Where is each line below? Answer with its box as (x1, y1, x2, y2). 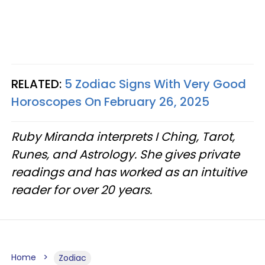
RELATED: (11, 75, 64, 92)
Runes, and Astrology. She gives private (11, 146, 240, 163)
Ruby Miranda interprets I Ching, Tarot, (11, 128, 235, 145)
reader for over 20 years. (11, 181, 152, 198)
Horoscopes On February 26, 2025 (11, 93, 209, 110)
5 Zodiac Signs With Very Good (64, 75, 246, 92)
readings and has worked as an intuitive (11, 163, 247, 180)
